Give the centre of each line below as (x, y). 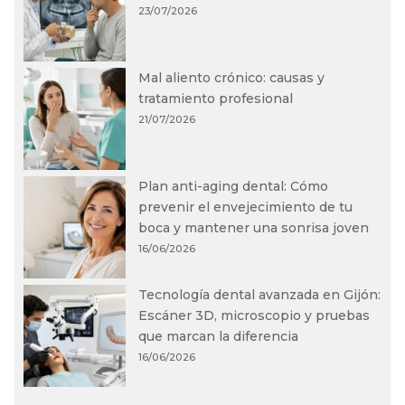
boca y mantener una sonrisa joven (254, 227)
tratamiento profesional (216, 98)
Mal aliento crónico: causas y (232, 77)
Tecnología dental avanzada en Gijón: (260, 294)
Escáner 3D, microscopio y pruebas (254, 315)
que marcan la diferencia (219, 336)
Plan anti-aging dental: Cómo (234, 186)
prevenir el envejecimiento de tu (246, 207)
